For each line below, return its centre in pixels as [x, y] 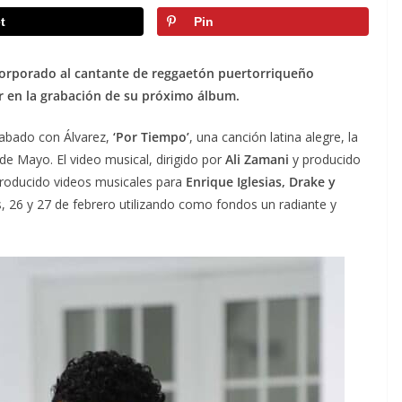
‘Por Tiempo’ [151, 137]
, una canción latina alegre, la [274, 137]
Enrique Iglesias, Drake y [261, 182]
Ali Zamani [257, 160]
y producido [325, 160]
